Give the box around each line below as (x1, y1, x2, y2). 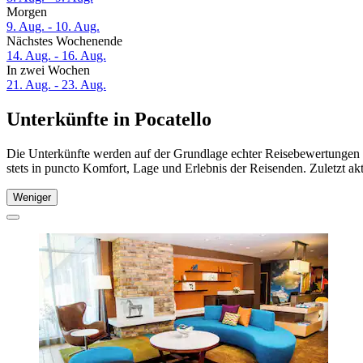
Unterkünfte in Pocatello (6, 109, 211, 130)
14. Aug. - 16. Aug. (6, 49, 106, 63)
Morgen (6, 5, 47, 19)
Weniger (13, 190, 51, 203)
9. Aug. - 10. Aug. (6, 19, 100, 34)
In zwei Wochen (6, 63, 90, 78)
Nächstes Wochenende (6, 34, 122, 49)
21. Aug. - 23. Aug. (6, 78, 106, 92)
